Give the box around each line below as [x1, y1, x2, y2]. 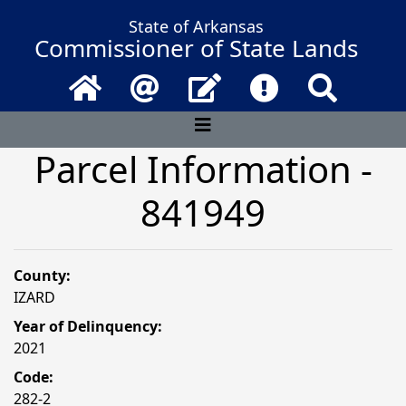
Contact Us [220, 73, 295, 93]
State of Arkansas [128, 15, 264, 37]
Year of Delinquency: [14, 316, 162, 336]
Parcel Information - [34, 144, 372, 194]
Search [336, 73, 383, 93]
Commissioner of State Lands [34, 32, 358, 64]
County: [14, 266, 71, 285]
